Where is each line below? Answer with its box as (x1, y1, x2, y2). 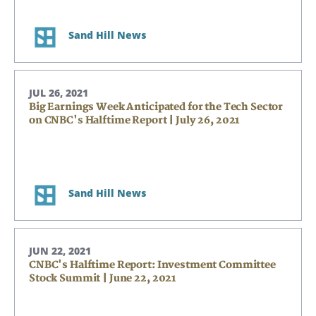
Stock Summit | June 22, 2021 (29, 272, 177, 284)
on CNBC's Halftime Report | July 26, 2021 (29, 114, 241, 126)
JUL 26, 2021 (29, 86, 88, 99)
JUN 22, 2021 (29, 244, 91, 257)
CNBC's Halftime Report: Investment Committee (29, 259, 276, 271)
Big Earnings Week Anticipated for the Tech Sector (29, 101, 284, 113)
